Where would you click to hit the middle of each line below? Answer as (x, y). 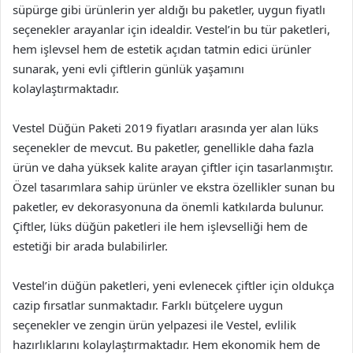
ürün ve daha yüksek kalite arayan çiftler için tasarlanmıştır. (173, 167)
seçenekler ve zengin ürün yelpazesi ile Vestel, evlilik (154, 325)
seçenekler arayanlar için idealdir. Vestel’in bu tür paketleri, (171, 29)
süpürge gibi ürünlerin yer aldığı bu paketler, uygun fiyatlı (169, 9)
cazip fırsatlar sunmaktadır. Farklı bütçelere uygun (148, 305)
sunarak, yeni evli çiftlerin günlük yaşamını (128, 69)
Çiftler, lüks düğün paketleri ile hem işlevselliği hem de (160, 226)
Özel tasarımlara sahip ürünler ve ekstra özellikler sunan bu (174, 187)
